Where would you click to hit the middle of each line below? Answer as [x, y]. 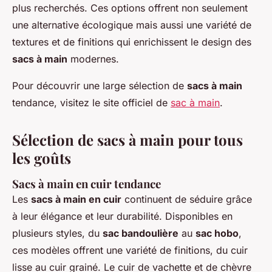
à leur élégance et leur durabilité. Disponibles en [122, 216]
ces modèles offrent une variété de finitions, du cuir [130, 250]
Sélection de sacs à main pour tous [127, 140]
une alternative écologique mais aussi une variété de [132, 25]
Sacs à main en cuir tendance [87, 184]
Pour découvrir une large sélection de [100, 86]
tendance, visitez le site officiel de [91, 103]
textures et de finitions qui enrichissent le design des [132, 42]
